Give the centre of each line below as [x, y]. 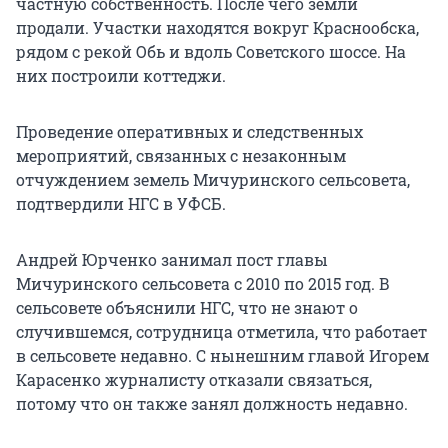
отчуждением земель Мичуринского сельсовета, [213, 180]
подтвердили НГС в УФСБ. [121, 204]
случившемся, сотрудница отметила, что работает [221, 332]
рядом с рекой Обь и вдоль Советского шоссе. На [211, 52]
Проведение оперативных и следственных [189, 132]
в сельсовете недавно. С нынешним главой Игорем [222, 356]
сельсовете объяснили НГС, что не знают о [187, 308]
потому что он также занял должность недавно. [212, 404]
